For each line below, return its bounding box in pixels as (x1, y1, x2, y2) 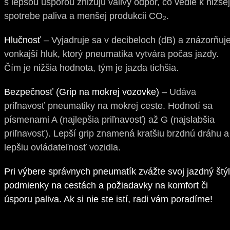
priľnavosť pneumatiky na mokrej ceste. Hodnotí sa (4, 101, 213, 111)
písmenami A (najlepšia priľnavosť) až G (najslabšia (4, 114, 215, 125)
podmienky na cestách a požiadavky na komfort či (4, 180, 208, 191)
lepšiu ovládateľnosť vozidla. (4, 142, 121, 153)
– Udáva (159, 87, 196, 98)
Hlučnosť (4, 35, 41, 46)
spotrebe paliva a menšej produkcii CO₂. (4, 11, 169, 22)
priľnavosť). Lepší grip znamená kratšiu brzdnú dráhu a (4, 128, 229, 139)
